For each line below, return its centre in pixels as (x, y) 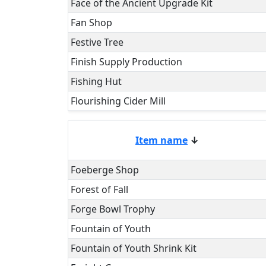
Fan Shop (91, 23)
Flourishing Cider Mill (118, 101)
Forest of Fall (99, 189)
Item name (161, 140)
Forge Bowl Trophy (113, 209)
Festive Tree (97, 42)
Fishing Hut (96, 81)
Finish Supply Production (126, 62)
